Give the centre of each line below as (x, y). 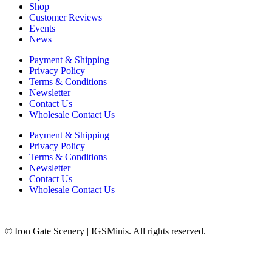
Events (42, 29)
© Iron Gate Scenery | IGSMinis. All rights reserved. (105, 231)
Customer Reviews (66, 18)
